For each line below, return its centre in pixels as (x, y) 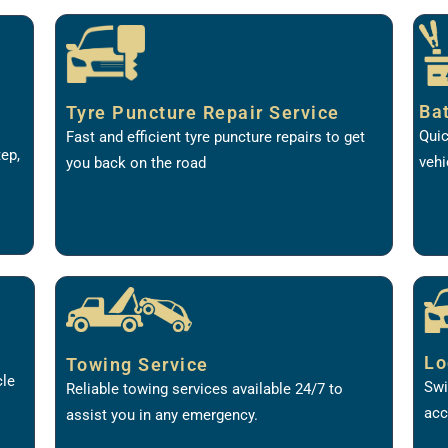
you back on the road (135, 162)
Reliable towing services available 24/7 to (204, 388)
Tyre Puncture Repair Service (202, 112)
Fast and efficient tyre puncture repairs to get (215, 136)
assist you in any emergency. (161, 414)
